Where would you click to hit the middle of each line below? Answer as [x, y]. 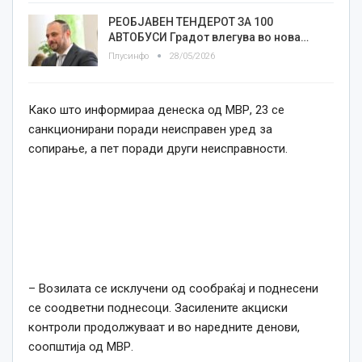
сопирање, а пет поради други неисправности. [158, 149]
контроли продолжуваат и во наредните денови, [164, 328]
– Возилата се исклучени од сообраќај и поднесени [173, 289]
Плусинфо [130, 57]
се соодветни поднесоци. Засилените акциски [158, 308]
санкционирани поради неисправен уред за [150, 130]
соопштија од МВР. [81, 347]
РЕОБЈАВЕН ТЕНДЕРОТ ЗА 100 [191, 22]
